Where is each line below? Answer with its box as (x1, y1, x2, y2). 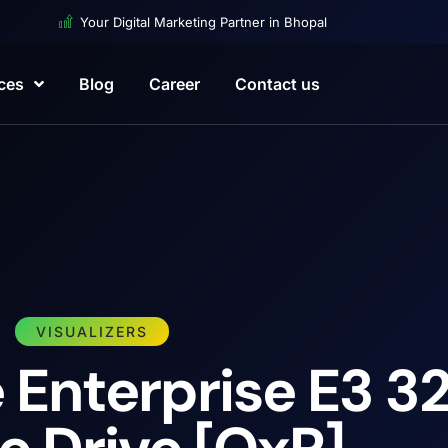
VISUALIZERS (36, 323, 148, 340)
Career (148, 74, 200, 94)
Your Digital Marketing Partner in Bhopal (79, 14, 327, 30)
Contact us (234, 74, 320, 94)
